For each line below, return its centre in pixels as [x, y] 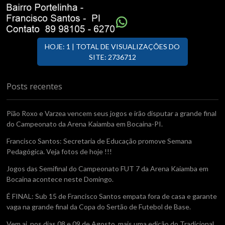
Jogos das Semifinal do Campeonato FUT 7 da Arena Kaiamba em [108, 168]
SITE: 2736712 [112, 57]
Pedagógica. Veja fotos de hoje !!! [60, 151]
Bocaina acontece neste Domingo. [60, 179]
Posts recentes [35, 86]
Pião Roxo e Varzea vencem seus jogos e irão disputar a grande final [112, 113]
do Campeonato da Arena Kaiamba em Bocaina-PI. [85, 124]
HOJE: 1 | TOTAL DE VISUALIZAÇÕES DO [113, 46]
